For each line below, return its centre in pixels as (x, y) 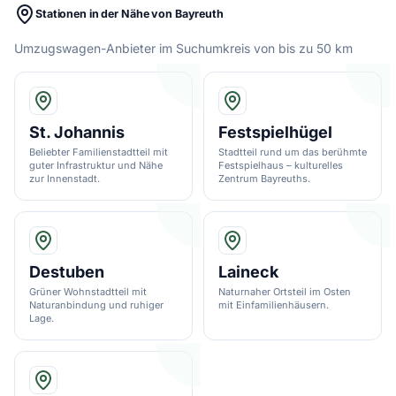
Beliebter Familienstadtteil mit (99, 152)
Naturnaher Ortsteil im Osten (285, 291)
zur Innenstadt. (65, 178)
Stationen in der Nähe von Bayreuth (129, 13)
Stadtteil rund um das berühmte (293, 152)
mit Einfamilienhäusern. (274, 305)
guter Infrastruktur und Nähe (96, 165)
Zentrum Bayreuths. (264, 178)
